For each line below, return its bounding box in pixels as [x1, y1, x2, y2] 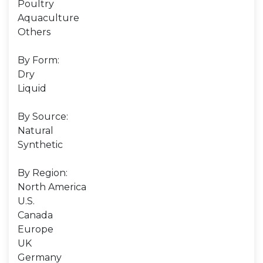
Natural [18, 125, 53, 136]
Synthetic [18, 139, 63, 150]
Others [18, 26, 50, 38]
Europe [18, 224, 53, 235]
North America [18, 181, 86, 193]
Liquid [18, 83, 46, 94]
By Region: [18, 167, 68, 178]
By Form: [18, 55, 59, 66]
